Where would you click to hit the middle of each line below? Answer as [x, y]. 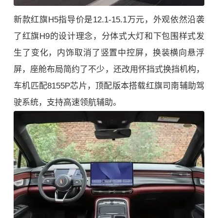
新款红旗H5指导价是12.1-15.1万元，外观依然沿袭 [109, 20]
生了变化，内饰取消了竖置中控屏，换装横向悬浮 [109, 53]
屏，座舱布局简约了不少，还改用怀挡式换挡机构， [109, 70]
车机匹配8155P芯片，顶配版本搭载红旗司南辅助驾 [109, 86]
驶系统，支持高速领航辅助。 [67, 103]
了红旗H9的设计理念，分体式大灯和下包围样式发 [109, 36]
